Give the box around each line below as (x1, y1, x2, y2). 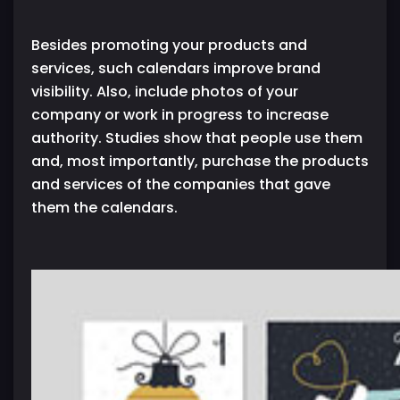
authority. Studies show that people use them (31, 127, 362, 148)
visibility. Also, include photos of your (31, 80, 298, 102)
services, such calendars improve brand (31, 57, 321, 79)
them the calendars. (31, 196, 178, 218)
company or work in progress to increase (31, 104, 329, 125)
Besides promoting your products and (31, 34, 307, 55)
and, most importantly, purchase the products (31, 150, 369, 171)
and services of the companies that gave (31, 173, 330, 195)
